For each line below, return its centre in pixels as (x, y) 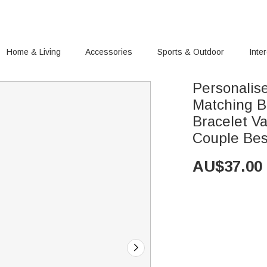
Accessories (109, 52)
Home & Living (33, 52)
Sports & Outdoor (191, 52)
